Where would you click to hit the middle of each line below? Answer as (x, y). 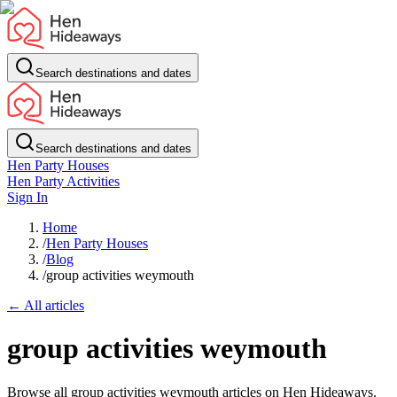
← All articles (46, 305)
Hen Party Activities (63, 181)
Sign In (27, 197)
